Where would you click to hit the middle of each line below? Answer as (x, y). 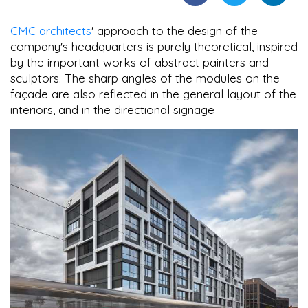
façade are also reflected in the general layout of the (153, 94)
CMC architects (51, 31)
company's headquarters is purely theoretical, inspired (154, 47)
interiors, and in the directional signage (114, 110)
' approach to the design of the (175, 31)
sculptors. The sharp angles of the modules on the (145, 78)
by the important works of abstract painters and (140, 63)
